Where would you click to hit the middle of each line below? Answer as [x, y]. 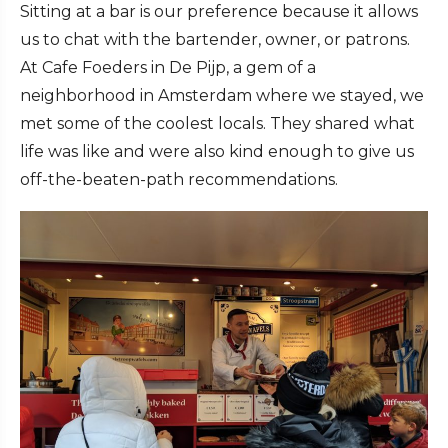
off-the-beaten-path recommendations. [179, 180]
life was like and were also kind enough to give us [217, 152]
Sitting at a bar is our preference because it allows [219, 12]
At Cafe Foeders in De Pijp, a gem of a [168, 68]
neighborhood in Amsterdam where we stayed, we [222, 96]
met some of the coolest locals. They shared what [217, 124]
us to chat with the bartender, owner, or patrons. [215, 40]
